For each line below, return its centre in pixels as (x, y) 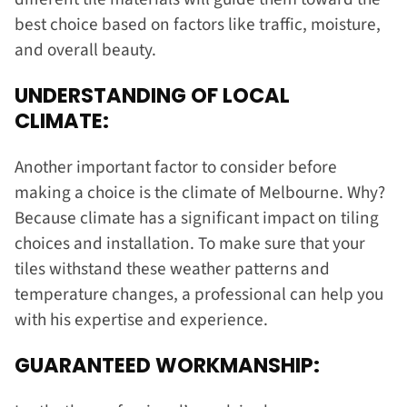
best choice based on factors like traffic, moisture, (198, 24)
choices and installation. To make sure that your (190, 243)
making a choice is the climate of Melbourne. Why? (200, 192)
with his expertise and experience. (143, 319)
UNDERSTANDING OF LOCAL (152, 96)
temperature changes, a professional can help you (199, 294)
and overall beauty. (87, 50)
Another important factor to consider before (176, 167)
